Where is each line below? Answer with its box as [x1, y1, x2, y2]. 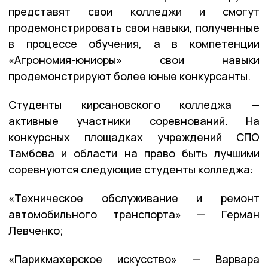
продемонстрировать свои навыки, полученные [8, 20, 260, 35]
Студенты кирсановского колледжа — [8, 97, 260, 112]
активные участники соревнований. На [8, 113, 260, 128]
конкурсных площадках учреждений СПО [8, 129, 260, 144]
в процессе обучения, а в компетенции [8, 36, 260, 51]
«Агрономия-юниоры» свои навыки [8, 52, 260, 67]
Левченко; [8, 223, 63, 237]
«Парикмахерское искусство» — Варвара [8, 251, 260, 266]
